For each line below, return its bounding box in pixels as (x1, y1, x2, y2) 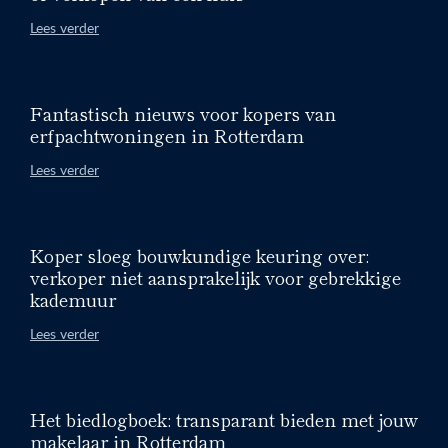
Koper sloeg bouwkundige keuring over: (30, 241, 369, 268)
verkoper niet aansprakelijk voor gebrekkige (30, 263, 401, 290)
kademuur (30, 285, 116, 312)
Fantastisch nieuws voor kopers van (30, 99, 336, 126)
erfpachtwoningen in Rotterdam (30, 121, 304, 148)
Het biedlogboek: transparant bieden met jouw (30, 405, 418, 432)
